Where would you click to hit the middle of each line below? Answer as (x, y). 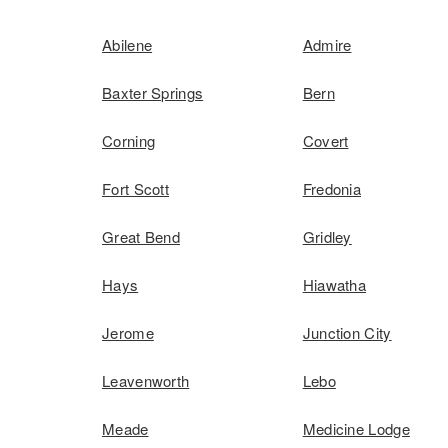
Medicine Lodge (356, 428)
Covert (325, 140)
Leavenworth (146, 380)
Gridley (327, 236)
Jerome (128, 332)
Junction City (347, 332)
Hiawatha (334, 284)
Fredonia (332, 188)
